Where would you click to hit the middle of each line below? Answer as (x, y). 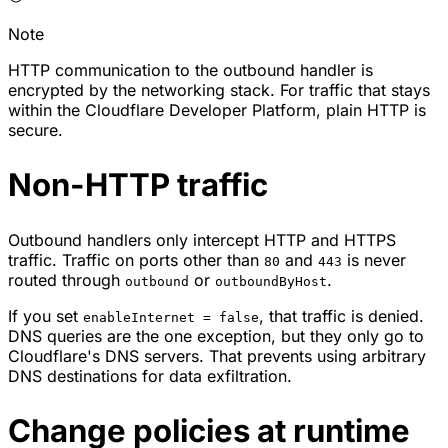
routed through (66, 279)
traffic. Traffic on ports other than (136, 259)
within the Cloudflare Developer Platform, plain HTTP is (217, 110)
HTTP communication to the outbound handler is (190, 70)
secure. (35, 130)
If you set (45, 315)
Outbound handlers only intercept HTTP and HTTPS (202, 239)
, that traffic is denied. (341, 315)
